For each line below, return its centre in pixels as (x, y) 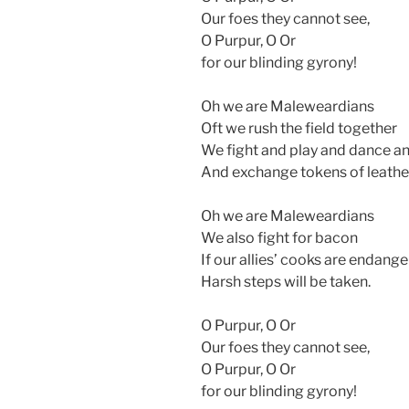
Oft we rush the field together (299, 128)
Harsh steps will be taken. (286, 281)
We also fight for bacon (279, 237)
